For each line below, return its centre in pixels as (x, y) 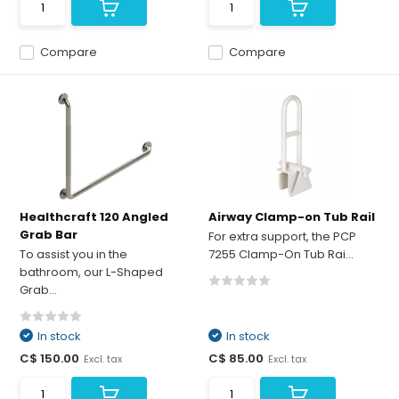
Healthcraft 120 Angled (94, 217)
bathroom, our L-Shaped (92, 272)
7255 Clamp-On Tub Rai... (281, 254)
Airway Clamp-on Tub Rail (292, 217)
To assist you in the (74, 254)
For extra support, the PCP (282, 236)
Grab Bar (49, 235)
